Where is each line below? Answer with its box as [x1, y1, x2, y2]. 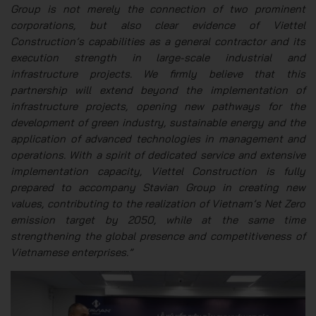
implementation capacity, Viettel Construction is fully [11, 164, 305, 178]
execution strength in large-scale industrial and [11, 51, 305, 65]
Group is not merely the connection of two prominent [11, 2, 305, 16]
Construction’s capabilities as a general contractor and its [11, 35, 305, 49]
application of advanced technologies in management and [11, 132, 305, 146]
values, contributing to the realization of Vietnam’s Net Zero [11, 197, 305, 211]
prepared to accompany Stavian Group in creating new [11, 181, 305, 195]
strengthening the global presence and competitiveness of [11, 229, 305, 243]
